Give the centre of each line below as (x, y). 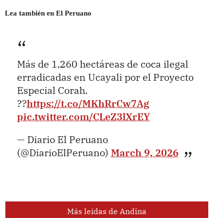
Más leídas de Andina (107, 211)
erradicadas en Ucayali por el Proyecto (105, 77)
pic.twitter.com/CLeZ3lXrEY (83, 117)
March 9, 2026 (145, 152)
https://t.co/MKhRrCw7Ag (88, 104)
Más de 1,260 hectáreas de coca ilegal (102, 64)
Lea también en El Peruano (48, 13)
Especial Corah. (52, 91)
